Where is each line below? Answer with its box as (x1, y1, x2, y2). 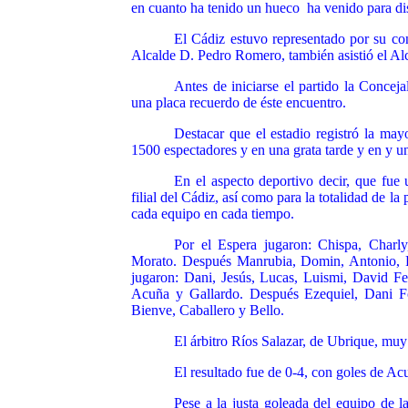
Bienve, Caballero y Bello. (131, 302, 284, 318)
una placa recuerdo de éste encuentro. (131, 95, 346, 110)
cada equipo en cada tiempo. (131, 206, 294, 221)
